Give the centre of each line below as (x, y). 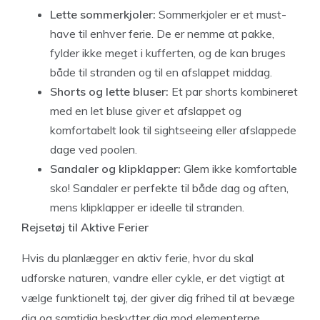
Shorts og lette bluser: (109, 91)
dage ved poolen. (94, 149)
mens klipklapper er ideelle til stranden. (147, 207)
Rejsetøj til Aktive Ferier (85, 227)
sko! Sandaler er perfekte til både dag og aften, (169, 187)
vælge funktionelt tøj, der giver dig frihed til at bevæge (158, 297)
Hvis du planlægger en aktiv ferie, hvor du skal (137, 257)
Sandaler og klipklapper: (115, 168)
